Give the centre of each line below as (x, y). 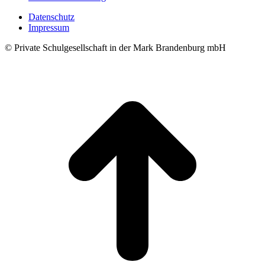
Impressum (49, 27)
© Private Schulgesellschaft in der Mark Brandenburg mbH (115, 47)
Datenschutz (51, 17)
